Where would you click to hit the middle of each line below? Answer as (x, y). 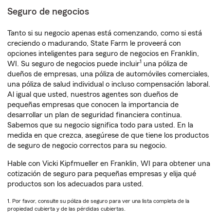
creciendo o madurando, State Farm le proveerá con (94, 43)
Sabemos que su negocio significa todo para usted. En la (100, 125)
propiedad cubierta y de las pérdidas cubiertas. (66, 209)
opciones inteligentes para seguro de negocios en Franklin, (103, 54)
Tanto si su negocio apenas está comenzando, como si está (105, 33)
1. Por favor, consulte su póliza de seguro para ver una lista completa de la (98, 201)
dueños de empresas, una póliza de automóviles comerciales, (108, 74)
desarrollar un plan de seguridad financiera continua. (95, 115)
